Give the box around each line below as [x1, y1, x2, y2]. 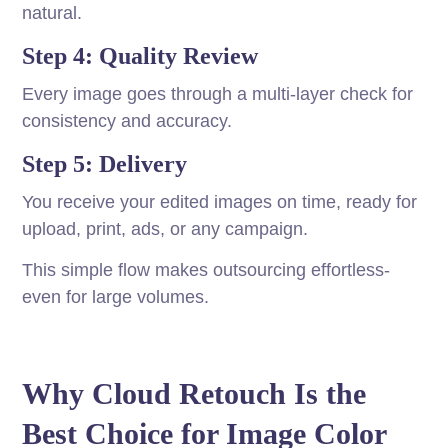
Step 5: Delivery [22, 151, 188, 178]
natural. [22, 3, 83, 24]
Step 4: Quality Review [22, 43, 259, 70]
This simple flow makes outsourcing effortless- [22, 260, 391, 281]
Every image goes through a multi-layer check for [22, 84, 414, 105]
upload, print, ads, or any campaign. [22, 219, 309, 240]
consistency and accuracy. [22, 111, 233, 132]
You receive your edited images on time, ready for [22, 192, 418, 213]
